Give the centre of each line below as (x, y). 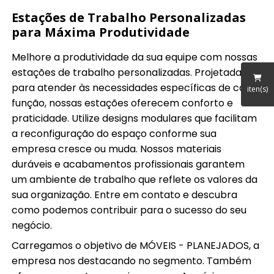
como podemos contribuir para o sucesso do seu (129, 210)
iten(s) (257, 89)
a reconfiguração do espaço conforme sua (114, 134)
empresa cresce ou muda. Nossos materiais (117, 149)
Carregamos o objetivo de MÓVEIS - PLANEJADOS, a (136, 246)
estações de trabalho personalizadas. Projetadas (129, 73)
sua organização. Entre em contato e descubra (125, 195)
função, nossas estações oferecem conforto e (123, 103)
